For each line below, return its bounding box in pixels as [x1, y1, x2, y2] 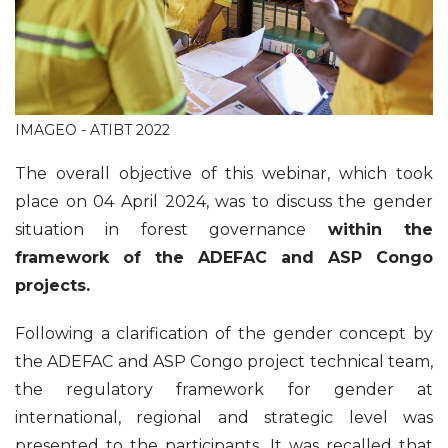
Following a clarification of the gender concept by [15, 324, 433, 344]
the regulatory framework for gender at [15, 380, 433, 400]
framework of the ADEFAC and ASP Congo [15, 248, 433, 268]
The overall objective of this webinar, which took [15, 164, 433, 184]
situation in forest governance [15, 220, 328, 240]
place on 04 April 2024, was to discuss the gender [15, 192, 433, 212]
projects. [15, 276, 90, 296]
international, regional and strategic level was [15, 408, 433, 428]
